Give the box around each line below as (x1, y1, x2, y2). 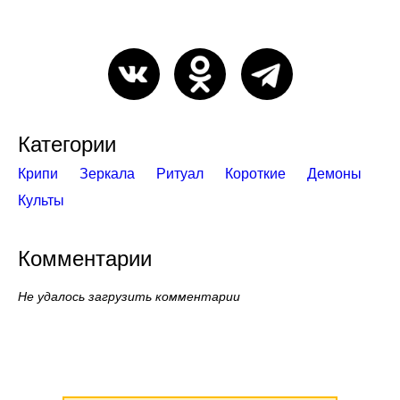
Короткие (225, 166, 286, 181)
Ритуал (156, 166, 204, 181)
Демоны (307, 166, 362, 181)
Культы (18, 193, 64, 208)
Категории (18, 132, 116, 156)
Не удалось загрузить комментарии (18, 289, 240, 304)
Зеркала (79, 166, 135, 181)
